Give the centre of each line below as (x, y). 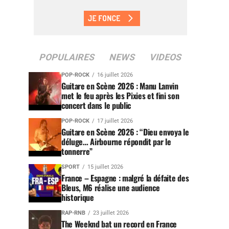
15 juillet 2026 (105, 167)
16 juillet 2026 (115, 75)
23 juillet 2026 (111, 213)
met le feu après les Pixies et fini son (120, 96)
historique (78, 197)
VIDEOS (166, 57)
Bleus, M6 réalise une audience (111, 188)
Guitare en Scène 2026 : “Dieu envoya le (125, 132)
